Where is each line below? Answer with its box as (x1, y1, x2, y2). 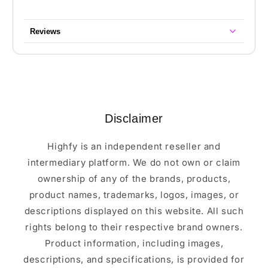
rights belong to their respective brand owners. (25, 221, 243, 233)
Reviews (30, 26, 61, 36)
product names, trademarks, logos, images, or (29, 189, 239, 201)
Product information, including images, (44, 237, 224, 249)
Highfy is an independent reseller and (47, 141, 221, 153)
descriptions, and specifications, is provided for (23, 254, 245, 266)
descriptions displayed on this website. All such (24, 205, 244, 217)
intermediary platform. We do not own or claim (27, 157, 240, 169)
